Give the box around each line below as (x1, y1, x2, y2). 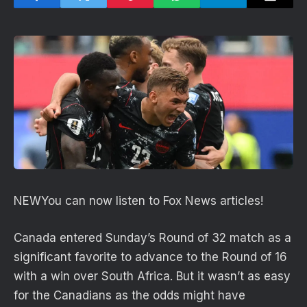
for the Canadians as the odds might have (14, 288, 245, 303)
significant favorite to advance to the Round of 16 (14, 250, 287, 265)
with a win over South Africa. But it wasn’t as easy (14, 269, 291, 284)
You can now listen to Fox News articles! (41, 194, 263, 208)
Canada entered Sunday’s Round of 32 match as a (14, 231, 291, 245)
